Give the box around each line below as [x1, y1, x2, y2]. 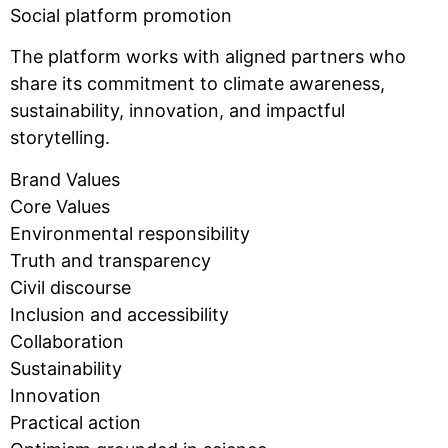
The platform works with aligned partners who [10, 46, 406, 68]
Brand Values [10, 168, 120, 190]
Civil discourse [10, 276, 131, 298]
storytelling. [10, 127, 110, 149]
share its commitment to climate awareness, [10, 73, 385, 95]
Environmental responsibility [10, 222, 250, 244]
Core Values [10, 195, 110, 217]
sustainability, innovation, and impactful [10, 100, 345, 122]
